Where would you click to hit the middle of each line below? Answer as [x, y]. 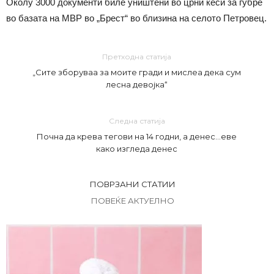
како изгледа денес [137, 149]
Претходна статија [137, 57]
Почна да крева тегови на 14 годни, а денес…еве [137, 136]
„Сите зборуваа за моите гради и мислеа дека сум [137, 72]
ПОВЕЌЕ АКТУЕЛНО [132, 201]
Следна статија [137, 121]
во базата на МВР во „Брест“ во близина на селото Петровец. [136, 18]
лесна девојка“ [137, 84]
